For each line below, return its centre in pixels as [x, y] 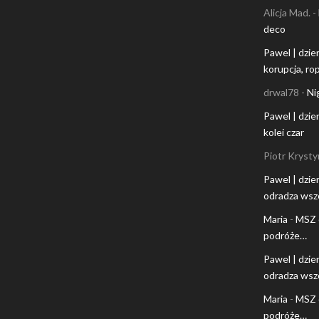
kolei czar [283, 132]
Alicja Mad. [287, 12]
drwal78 [281, 92]
